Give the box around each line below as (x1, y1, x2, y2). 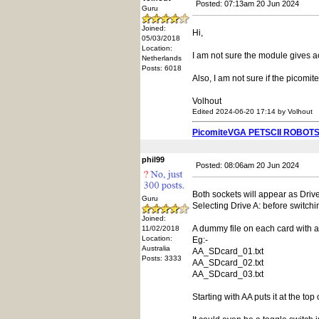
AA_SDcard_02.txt (192, 258, 263, 268)
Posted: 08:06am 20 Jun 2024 (196, 161, 299, 169)
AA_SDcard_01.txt (192, 246, 263, 256)
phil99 (142, 155, 164, 164)
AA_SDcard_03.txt (192, 269, 263, 279)
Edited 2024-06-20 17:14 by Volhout (192, 108, 313, 115)
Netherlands (142, 54, 182, 62)
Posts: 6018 (142, 64, 182, 72)
